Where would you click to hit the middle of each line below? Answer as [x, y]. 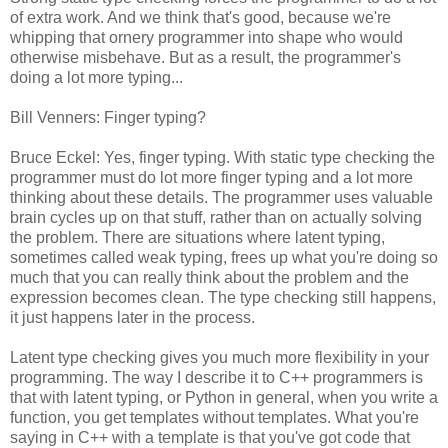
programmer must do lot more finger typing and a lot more [211, 177]
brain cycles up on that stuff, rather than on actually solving [216, 217]
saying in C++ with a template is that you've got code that [210, 437]
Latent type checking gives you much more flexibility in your [219, 357]
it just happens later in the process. [132, 317]
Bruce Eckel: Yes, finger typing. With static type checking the [222, 157]
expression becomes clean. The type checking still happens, [223, 297]
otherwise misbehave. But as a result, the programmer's [205, 57]
